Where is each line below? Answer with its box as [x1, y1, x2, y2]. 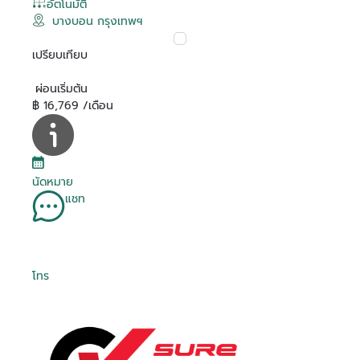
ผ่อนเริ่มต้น [35, 80, 88, 97]
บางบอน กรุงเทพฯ [51, 12, 142, 30]
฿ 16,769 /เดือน [32, 96, 113, 114]
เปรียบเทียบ [32, 46, 88, 63]
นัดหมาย [32, 173, 73, 190]
